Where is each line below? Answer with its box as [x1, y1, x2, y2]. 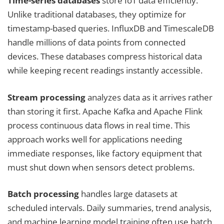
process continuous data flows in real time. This [7, 119, 190, 131]
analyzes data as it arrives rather [85, 91, 212, 103]
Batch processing [7, 188, 79, 200]
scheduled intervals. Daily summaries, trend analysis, [7, 202, 211, 214]
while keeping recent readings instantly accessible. [7, 64, 202, 76]
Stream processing [7, 91, 85, 103]
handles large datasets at [79, 188, 177, 200]
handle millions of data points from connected [7, 36, 185, 48]
